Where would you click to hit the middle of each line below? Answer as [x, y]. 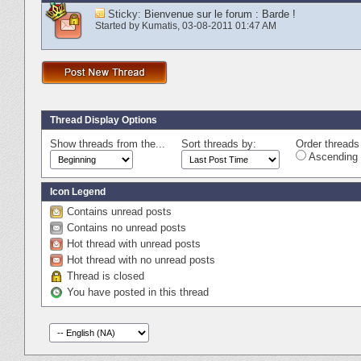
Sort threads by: [219, 143]
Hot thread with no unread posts [141, 259]
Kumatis [160, 25]
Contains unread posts [119, 211]
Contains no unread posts [127, 227]
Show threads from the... [108, 143]
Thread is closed [106, 276]
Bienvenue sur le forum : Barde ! [220, 14]
